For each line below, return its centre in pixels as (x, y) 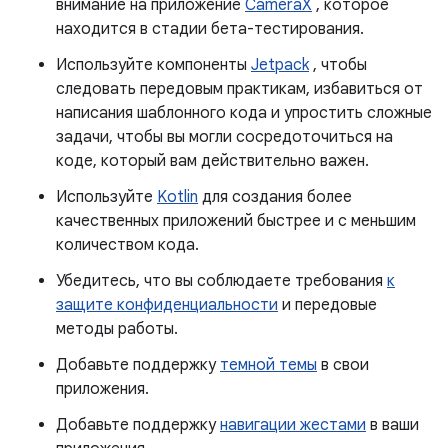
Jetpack (280, 65)
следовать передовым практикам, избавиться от (239, 89)
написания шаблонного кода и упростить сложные (244, 113)
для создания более (275, 197)
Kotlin (177, 197)
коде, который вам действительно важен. (212, 161)
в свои (343, 365)
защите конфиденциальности (167, 305)
